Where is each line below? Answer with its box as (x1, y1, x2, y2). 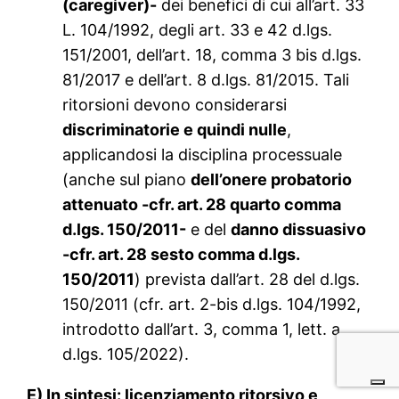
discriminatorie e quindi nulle (62, 120, 288, 140)
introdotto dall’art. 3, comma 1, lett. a (62, 320, 341, 339)
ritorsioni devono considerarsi (62, 95, 288, 115)
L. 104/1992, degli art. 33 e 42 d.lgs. (62, 20, 333, 40)
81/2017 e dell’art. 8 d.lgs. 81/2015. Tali (62, 70, 350, 90)
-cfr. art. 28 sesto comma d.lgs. (62, 245, 300, 265)
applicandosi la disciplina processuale (62, 145, 343, 165)
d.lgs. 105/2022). (62, 345, 190, 364)
